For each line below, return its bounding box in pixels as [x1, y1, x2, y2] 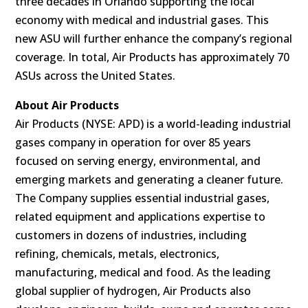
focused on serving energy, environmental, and [15, 153, 261, 168]
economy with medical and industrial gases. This [15, 12, 269, 27]
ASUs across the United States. [15, 67, 176, 83]
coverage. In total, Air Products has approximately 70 [15, 49, 290, 65]
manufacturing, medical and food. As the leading [15, 264, 272, 280]
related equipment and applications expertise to [15, 208, 266, 224]
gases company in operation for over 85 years [15, 134, 252, 150]
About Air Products [15, 97, 120, 113]
